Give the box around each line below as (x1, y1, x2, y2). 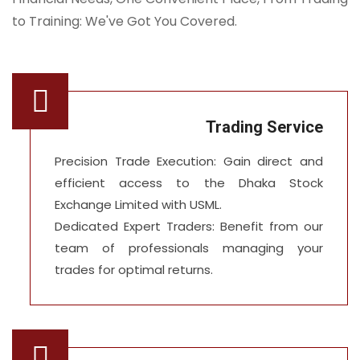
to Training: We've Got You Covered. (12, 11, 237, 31)
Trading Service (206, 117, 323, 137)
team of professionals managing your (55, 239, 323, 256)
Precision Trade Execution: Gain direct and (55, 152, 323, 170)
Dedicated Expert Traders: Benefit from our (55, 217, 323, 235)
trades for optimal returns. (55, 260, 213, 278)
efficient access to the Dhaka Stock (55, 174, 323, 191)
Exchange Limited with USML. (55, 195, 222, 213)
